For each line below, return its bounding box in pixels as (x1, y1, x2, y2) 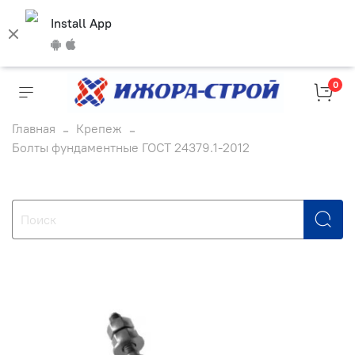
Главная (12, 120, 55, 136)
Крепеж (76, 120, 122, 136)
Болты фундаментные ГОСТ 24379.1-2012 (12, 139, 250, 155)
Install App (51, 15, 112, 31)
